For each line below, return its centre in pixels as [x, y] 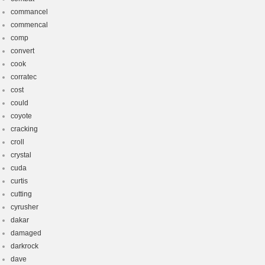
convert [22, 51]
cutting [21, 194]
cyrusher [25, 207]
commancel [29, 12]
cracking [24, 129]
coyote [21, 116]
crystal [21, 155]
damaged [26, 233]
